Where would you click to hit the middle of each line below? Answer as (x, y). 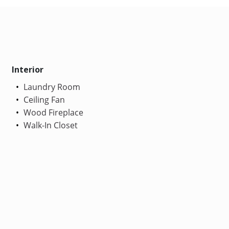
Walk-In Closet (49, 125)
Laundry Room (51, 87)
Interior (27, 69)
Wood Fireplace (52, 112)
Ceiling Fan (43, 99)
